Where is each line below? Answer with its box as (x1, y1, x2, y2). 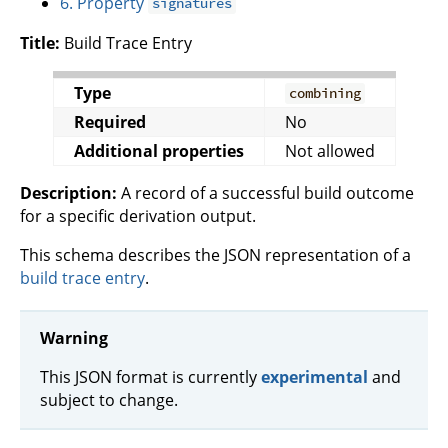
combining (288, 84, 361, 103)
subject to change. (40, 389, 178, 412)
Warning (40, 327, 108, 350)
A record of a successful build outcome (117, 181, 414, 204)
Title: (20, 31, 60, 54)
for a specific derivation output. (20, 204, 256, 227)
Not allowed (284, 139, 375, 162)
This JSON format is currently (40, 366, 261, 389)
